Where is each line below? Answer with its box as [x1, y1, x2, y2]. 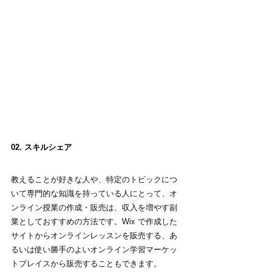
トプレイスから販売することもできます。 [11, 258, 161, 268]
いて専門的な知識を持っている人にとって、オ [11, 188, 177, 198]
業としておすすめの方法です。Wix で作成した [11, 216, 177, 226]
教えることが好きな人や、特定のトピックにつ [11, 174, 177, 184]
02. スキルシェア [11, 142, 72, 152]
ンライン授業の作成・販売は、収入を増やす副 [11, 202, 177, 212]
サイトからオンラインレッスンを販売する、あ [11, 230, 177, 240]
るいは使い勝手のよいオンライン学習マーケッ [11, 244, 177, 254]
